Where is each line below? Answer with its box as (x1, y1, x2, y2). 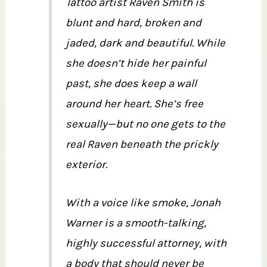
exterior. (65, 158, 107, 172)
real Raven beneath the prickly (65, 138, 218, 151)
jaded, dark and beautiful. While (65, 36, 225, 50)
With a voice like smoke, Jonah (65, 196, 221, 210)
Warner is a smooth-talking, (65, 216, 206, 230)
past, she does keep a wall (65, 77, 197, 91)
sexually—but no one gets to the (65, 117, 225, 131)
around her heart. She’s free (65, 97, 203, 111)
